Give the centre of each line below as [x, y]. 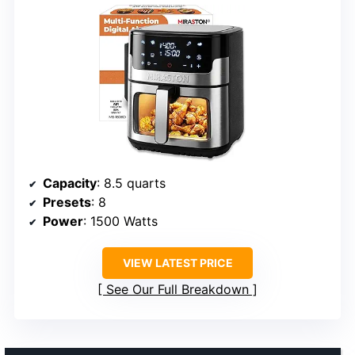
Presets [67, 202]
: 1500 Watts [120, 221]
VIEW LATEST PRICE [177, 263]
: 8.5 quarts [131, 183]
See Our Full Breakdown [177, 290]
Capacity [70, 183]
